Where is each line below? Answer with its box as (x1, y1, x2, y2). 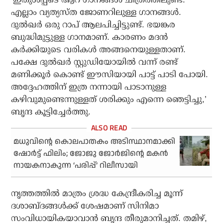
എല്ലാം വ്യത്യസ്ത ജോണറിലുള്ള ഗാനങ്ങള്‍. (11, 7, 182, 17)
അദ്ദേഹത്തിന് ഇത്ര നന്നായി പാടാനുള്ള (11, 82, 167, 92)
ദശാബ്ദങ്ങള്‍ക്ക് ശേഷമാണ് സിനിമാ (11, 201, 159, 211)
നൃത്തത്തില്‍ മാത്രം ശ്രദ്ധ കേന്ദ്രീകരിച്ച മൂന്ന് (11, 189, 183, 199)
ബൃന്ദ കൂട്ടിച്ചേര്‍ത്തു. (11, 107, 91, 117)
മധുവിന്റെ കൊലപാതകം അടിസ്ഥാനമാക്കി (13, 136, 176, 148)
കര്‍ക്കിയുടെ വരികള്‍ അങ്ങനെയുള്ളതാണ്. (11, 45, 186, 55)
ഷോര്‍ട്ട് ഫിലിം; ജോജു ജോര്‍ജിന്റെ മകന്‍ (13, 148, 169, 160)
